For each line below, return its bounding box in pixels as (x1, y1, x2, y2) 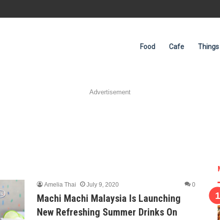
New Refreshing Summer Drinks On (36, 206, 177, 218)
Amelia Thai (44, 181, 76, 188)
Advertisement (89, 88, 131, 96)
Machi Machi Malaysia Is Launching (36, 192, 181, 204)
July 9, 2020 (86, 181, 119, 188)
